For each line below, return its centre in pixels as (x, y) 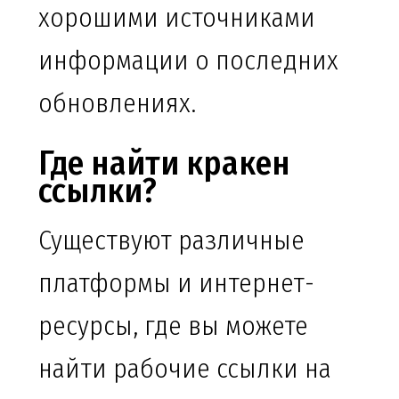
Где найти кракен (164, 163)
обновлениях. (117, 104)
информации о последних (188, 61)
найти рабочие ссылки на (185, 369)
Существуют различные (171, 241)
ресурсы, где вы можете (173, 326)
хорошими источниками (177, 18)
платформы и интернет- (176, 284)
